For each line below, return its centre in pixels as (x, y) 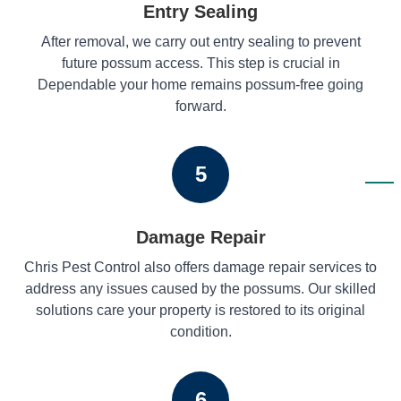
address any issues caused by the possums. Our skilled (200, 288)
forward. (200, 106)
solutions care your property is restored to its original (200, 310)
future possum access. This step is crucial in (200, 63)
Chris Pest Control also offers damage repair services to (200, 267)
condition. (200, 331)
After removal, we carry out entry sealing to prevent (200, 41)
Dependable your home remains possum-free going (200, 84)
